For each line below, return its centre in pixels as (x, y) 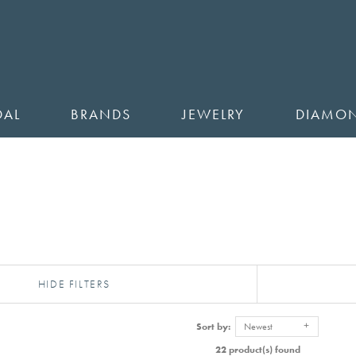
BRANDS (101, 114)
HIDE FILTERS (74, 284)
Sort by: (216, 326)
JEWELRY (213, 114)
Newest (258, 326)
